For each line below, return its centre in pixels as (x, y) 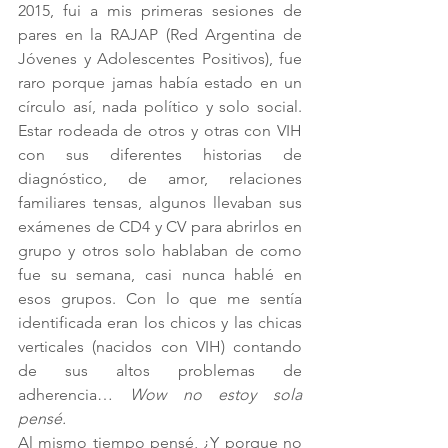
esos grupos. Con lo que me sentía (160, 298)
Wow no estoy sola (215, 394)
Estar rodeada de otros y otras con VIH (160, 130)
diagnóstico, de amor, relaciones (160, 178)
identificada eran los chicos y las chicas (160, 322)
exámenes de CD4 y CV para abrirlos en (160, 226)
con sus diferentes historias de (160, 154)
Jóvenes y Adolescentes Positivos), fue (160, 58)
